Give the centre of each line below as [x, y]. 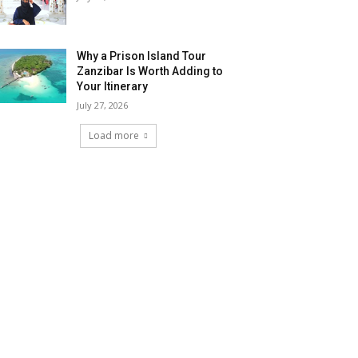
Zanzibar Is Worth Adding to [150, 71]
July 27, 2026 [103, 105]
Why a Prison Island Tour [142, 56]
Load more [114, 135]
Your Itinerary [113, 86]
